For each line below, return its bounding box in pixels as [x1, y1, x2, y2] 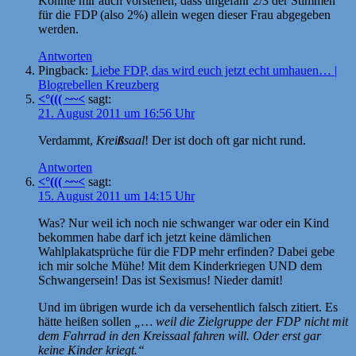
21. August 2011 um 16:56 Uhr [38, 106, 195, 120]
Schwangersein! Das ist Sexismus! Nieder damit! [38, 273, 283, 287]
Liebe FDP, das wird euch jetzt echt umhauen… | [91, 63, 337, 77]
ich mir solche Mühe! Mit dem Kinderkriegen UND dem [38, 258, 322, 273]
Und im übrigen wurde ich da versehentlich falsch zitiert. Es [38, 300, 338, 314]
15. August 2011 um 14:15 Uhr [38, 188, 195, 203]
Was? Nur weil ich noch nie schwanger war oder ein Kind [38, 215, 329, 230]
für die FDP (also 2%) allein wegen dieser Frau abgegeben [38, 7, 331, 21]
